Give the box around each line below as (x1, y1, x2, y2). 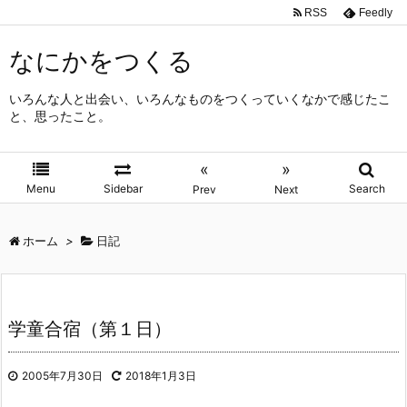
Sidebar (103, 182, 143, 195)
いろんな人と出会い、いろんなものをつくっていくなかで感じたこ (9, 91, 391, 106)
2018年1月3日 (125, 369, 196, 382)
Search (348, 182, 385, 195)
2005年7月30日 (22, 369, 103, 382)
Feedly (359, 5, 392, 19)
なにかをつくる (9, 45, 194, 76)
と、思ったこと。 (9, 108, 111, 124)
